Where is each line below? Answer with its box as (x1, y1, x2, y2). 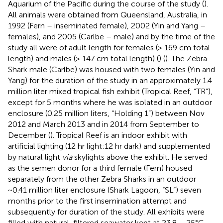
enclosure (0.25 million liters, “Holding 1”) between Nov (8, 108, 205, 118)
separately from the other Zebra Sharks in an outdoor (8, 174, 196, 184)
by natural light (8, 152, 62, 162)
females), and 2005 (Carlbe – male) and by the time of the (8, 31, 215, 41)
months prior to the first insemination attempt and (8, 196, 187, 206)
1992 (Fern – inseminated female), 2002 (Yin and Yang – (8, 20, 206, 30)
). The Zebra (165, 53, 207, 63)
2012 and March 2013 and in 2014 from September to (8, 119, 199, 129)
